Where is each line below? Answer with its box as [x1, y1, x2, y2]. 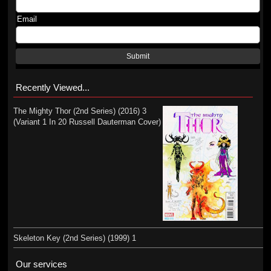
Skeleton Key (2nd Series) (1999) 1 [13, 233, 136, 243]
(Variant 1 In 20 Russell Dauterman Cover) [13, 117, 161, 126]
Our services [15, 258, 67, 269]
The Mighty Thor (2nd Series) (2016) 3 [13, 106, 146, 116]
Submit [126, 53, 150, 60]
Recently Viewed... [15, 82, 90, 93]
